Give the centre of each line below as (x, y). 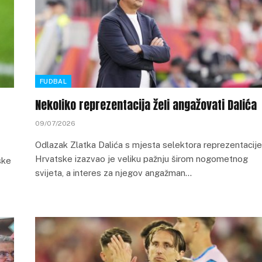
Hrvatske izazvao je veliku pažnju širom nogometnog (142, 159)
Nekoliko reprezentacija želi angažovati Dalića (146, 105)
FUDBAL (53, 81)
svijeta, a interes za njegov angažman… (113, 173)
